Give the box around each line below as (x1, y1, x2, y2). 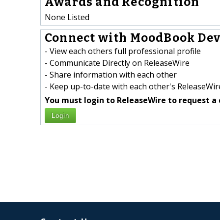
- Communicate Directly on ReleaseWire (45, 57, 190, 69)
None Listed (45, 11, 89, 23)
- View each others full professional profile (45, 46, 201, 57)
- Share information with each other (45, 69, 177, 81)
